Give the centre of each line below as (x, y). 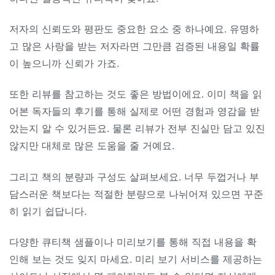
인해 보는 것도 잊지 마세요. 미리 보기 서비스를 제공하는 (136, 259)
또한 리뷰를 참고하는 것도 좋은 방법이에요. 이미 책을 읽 (136, 94)
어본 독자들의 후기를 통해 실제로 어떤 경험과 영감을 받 (134, 111)
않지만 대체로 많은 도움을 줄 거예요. (92, 146)
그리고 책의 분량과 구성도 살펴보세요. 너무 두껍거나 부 (134, 176)
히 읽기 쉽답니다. (48, 211)
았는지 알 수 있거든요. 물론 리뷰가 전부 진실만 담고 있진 (137, 129)
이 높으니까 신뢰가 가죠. (64, 64)
